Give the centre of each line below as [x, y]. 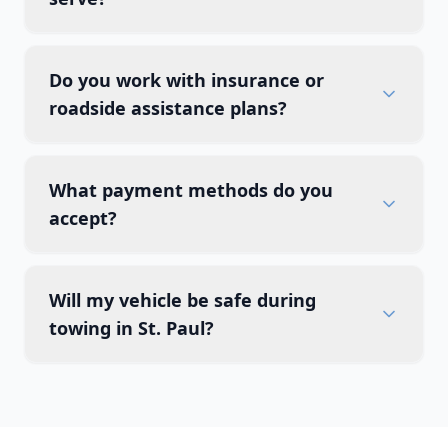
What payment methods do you [191, 190]
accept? [83, 218]
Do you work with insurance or [186, 80]
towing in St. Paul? [131, 328]
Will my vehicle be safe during [182, 300]
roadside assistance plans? [168, 108]
